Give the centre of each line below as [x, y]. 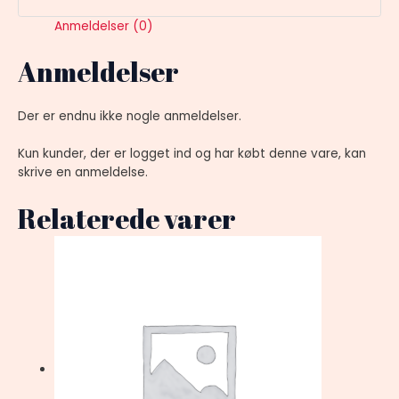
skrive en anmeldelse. [83, 173]
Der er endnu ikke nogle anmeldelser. [130, 116]
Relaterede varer [127, 219]
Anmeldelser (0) [104, 26]
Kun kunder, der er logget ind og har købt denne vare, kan [192, 154]
